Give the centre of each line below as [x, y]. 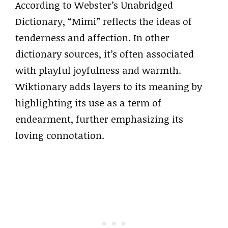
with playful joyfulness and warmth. [98, 70]
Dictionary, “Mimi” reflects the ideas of [104, 21]
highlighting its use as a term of [88, 103]
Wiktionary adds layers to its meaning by [109, 86]
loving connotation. [60, 135]
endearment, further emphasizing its [99, 119]
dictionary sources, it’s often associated [105, 54]
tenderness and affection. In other [92, 37]
